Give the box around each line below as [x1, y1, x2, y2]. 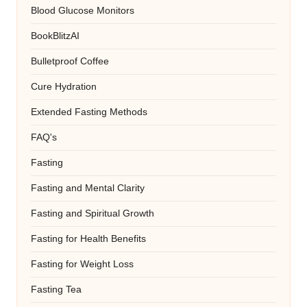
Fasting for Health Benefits [31, 234, 146, 245]
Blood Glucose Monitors [31, 5, 134, 16]
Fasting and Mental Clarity [31, 183, 145, 194]
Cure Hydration [31, 82, 97, 93]
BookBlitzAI [31, 31, 79, 42]
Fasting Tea [31, 284, 82, 295]
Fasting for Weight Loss [31, 259, 134, 270]
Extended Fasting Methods [31, 107, 147, 118]
